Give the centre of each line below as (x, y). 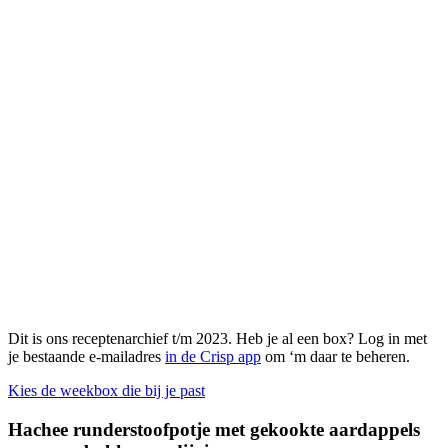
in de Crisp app (213, 357)
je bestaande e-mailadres (86, 357)
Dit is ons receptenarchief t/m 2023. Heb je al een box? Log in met (217, 339)
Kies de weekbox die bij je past (106, 391)
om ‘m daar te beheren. (335, 357)
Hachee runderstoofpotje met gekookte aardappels (214, 430)
